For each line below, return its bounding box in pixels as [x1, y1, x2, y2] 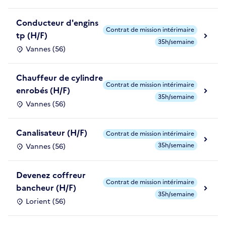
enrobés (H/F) [16, 84, 70, 97]
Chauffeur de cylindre [16, 72, 103, 84]
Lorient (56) [26, 196, 66, 207]
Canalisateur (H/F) [16, 127, 87, 139]
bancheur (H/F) [16, 182, 76, 194]
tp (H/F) [16, 29, 47, 42]
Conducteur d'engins [16, 17, 98, 29]
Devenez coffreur [16, 169, 86, 182]
